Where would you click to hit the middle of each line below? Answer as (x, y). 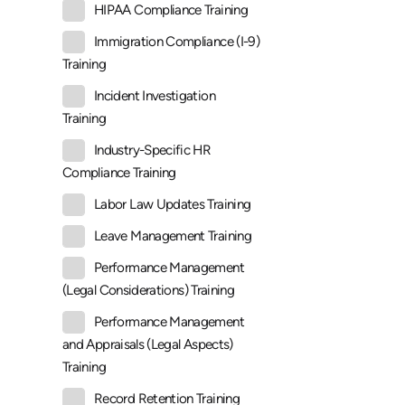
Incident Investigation (155, 96)
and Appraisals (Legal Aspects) (148, 345)
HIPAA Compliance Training (171, 10)
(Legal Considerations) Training (149, 291)
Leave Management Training (173, 236)
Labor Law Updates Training (173, 205)
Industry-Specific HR (153, 151)
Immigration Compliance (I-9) (177, 42)
